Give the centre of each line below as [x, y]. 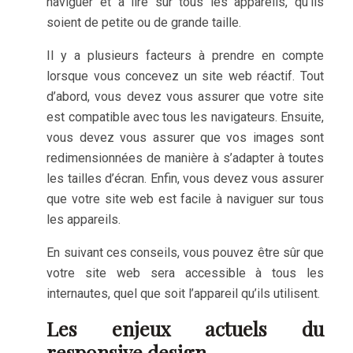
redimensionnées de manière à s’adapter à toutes [185, 158]
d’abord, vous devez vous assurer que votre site [185, 97]
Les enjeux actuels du [185, 328]
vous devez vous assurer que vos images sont [185, 137]
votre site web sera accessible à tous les [185, 273]
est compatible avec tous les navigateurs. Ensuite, [185, 117]
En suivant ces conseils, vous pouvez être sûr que [185, 253]
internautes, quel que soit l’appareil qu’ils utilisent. [184, 294]
